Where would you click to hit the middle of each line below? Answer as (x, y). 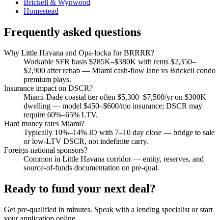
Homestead (41, 11)
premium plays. (47, 79)
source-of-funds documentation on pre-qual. (91, 167)
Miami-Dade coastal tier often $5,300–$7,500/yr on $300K (115, 97)
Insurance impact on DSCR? (48, 88)
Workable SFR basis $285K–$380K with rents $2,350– (110, 61)
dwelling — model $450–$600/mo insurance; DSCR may (113, 106)
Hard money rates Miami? (44, 123)
